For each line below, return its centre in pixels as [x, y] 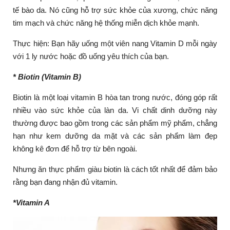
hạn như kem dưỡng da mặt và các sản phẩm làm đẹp [115, 136]
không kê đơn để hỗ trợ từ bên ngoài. [75, 148]
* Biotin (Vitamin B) [47, 76]
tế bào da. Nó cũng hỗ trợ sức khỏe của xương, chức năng [115, 10]
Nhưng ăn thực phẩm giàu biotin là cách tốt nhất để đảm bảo [115, 169]
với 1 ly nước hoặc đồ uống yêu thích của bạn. [92, 56]
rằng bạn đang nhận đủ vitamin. [66, 182]
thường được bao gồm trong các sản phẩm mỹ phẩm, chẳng [115, 123]
